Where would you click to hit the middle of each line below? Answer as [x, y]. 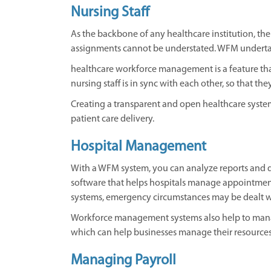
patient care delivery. [113, 119]
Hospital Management [139, 147]
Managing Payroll [123, 261]
